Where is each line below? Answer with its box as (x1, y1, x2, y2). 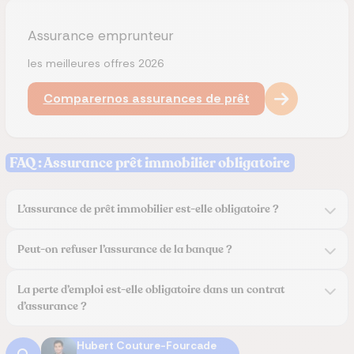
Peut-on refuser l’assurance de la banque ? (17, 242, 232, 257)
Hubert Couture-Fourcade (77, 338, 217, 352)
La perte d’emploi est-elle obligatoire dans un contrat (17, 282, 284, 297)
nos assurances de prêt (106, 90, 250, 107)
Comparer (43, 90, 107, 107)
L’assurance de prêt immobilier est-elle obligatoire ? (17, 201, 279, 217)
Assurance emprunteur (28, 27, 174, 44)
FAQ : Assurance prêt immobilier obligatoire (9, 153, 291, 172)
